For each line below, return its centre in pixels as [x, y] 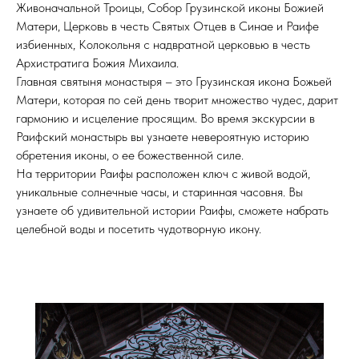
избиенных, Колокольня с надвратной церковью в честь [163, 44]
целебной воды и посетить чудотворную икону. [139, 229]
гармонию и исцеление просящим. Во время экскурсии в [165, 118]
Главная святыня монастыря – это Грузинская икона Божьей [174, 81]
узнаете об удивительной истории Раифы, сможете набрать [172, 210]
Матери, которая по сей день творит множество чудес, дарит [177, 100]
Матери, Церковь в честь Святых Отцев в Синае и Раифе [167, 26]
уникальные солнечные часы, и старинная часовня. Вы [159, 192]
